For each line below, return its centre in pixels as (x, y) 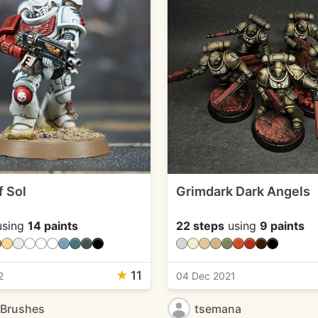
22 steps (200, 225)
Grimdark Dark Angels (243, 191)
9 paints (282, 225)
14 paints (53, 225)
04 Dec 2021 (205, 275)
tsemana (218, 308)
